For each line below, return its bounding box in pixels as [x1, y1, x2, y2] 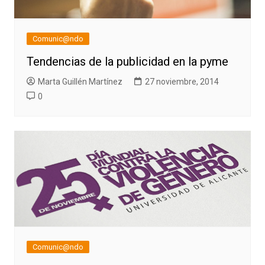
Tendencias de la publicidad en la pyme [26, 54, 228, 69]
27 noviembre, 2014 [144, 76, 219, 86]
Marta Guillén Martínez [37, 76, 122, 86]
